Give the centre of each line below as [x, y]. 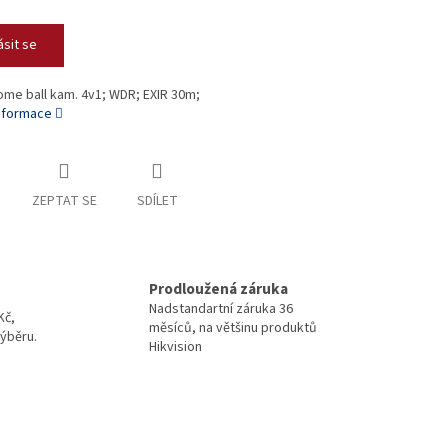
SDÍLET [157, 201]
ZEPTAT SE [64, 201]
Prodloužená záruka [218, 288]
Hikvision [175, 346]
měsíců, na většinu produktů [233, 327]
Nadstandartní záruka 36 [221, 308]
